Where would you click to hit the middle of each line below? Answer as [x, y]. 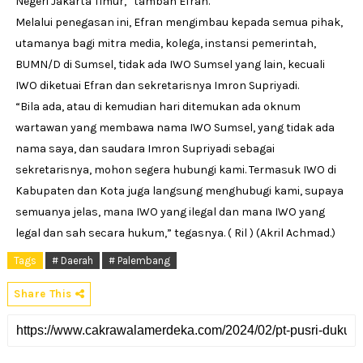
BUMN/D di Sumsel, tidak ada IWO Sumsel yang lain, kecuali [170, 64]
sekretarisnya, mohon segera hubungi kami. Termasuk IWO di [175, 169]
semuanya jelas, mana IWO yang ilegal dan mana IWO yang [170, 211]
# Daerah [72, 260]
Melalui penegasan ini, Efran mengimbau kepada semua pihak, [179, 22]
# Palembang [139, 260]
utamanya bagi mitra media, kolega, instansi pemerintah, [165, 43]
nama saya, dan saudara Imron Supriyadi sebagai [145, 148]
